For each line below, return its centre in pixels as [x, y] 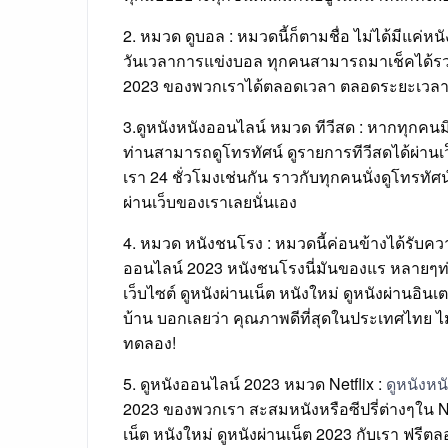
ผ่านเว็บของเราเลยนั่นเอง [210, 202]
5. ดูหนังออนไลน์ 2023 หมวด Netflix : [254, 384]
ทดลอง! [149, 343]
